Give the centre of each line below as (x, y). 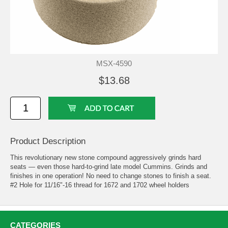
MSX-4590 (114, 63)
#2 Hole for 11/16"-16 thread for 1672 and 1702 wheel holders (100, 185)
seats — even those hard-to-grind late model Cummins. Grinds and (109, 166)
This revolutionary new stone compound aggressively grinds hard (106, 157)
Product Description (48, 141)
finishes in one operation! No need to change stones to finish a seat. (111, 176)
